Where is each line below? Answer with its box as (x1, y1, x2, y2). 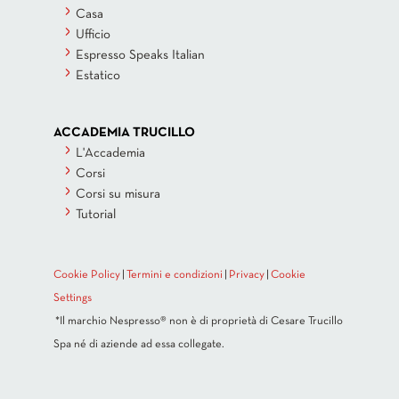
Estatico (76, 69, 120, 82)
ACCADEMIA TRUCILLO (53, 126, 195, 140)
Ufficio (76, 28, 110, 41)
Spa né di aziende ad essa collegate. (53, 339, 224, 351)
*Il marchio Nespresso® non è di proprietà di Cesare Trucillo (55, 316, 343, 328)
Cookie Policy (53, 270, 120, 281)
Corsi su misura (76, 188, 160, 201)
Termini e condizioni (126, 270, 223, 281)
